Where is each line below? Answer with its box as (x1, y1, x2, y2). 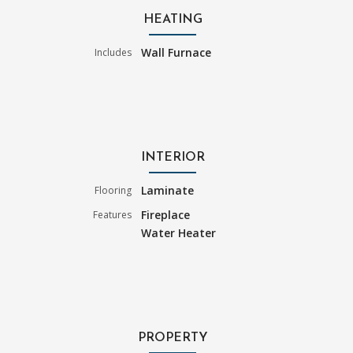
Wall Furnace (141, 44, 212, 60)
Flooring (95, 183, 132, 197)
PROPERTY (137, 331, 208, 344)
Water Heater (141, 225, 217, 240)
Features (93, 207, 132, 221)
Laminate (141, 182, 195, 198)
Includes (95, 45, 132, 59)
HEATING (143, 13, 203, 26)
